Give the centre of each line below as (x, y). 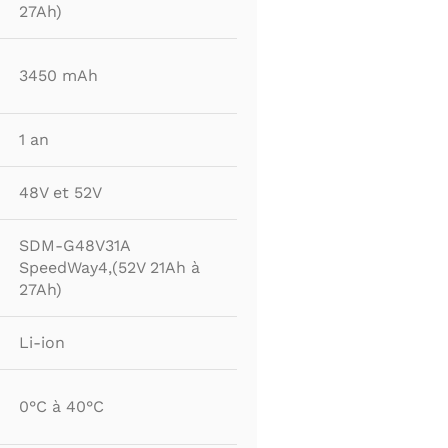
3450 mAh (58, 76)
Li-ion (42, 343)
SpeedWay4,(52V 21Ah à (109, 268)
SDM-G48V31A (75, 246)
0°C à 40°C (61, 407)
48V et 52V (60, 193)
